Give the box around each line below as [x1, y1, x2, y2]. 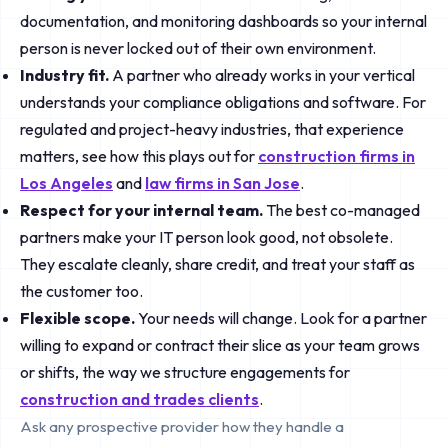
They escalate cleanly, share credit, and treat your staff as [20, 254, 415, 274]
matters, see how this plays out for [20, 146, 258, 166]
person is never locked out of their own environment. [20, 38, 376, 58]
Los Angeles [20, 173, 113, 193]
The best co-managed [263, 200, 420, 220]
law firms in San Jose [145, 173, 300, 193]
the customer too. [20, 281, 143, 301]
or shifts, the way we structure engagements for [20, 362, 350, 382]
